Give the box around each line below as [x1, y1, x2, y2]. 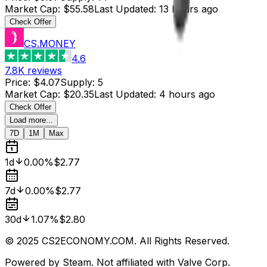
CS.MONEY [24, 37, 76, 49]
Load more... [10, 115, 53, 125]
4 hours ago [159, 88, 215, 100]
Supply [60, 76, 92, 88]
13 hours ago [159, 2, 218, 15]
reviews [27, 64, 62, 76]
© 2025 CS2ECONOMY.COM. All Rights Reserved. [5, 234, 229, 247]
